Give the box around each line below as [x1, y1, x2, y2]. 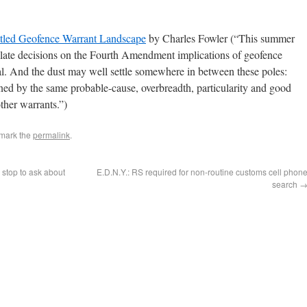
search [272, 178, 299, 190]
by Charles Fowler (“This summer [146, 31, 295, 45]
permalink [33, 129, 70, 140]
